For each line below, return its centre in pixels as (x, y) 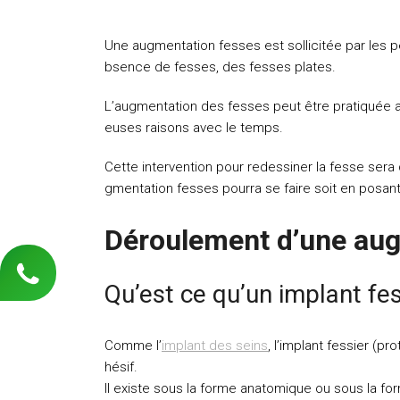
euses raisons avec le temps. (194, 128)
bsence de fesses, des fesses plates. (220, 67)
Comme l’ (133, 346)
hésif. (121, 367)
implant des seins (215, 346)
